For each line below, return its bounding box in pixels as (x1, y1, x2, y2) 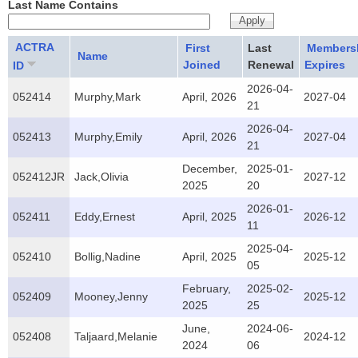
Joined (183, 58, 221, 72)
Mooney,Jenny (74, 290, 148, 304)
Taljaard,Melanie (74, 330, 157, 344)
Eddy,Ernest (74, 210, 135, 224)
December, (182, 162, 237, 176)
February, (182, 282, 231, 296)
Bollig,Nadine (74, 250, 141, 264)
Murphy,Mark (74, 90, 141, 104)
